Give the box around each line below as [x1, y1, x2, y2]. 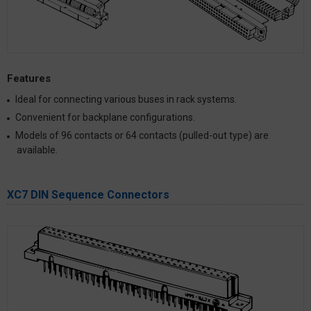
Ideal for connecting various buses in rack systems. [15, 94, 237, 106]
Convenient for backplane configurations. [15, 112, 196, 124]
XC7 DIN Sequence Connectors [7, 188, 169, 202]
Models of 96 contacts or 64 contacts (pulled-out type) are [15, 130, 269, 142]
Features [7, 72, 51, 85]
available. [17, 144, 58, 156]
